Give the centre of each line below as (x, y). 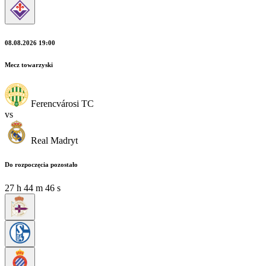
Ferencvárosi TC (62, 103)
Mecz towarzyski (29, 64)
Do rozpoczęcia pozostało (41, 164)
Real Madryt (54, 140)
